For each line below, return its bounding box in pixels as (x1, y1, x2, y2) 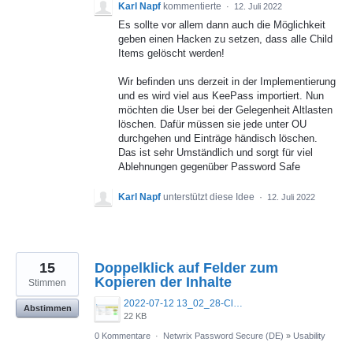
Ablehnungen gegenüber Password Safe (118, 161, 300, 173)
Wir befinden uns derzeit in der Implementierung (118, 76, 336, 88)
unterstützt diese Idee (163, 191, 257, 203)
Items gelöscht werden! (118, 47, 225, 60)
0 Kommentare (95, 330, 150, 340)
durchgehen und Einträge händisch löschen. (118, 132, 318, 145)
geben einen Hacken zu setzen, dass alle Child (118, 33, 333, 46)
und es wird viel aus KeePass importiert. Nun (118, 90, 324, 102)
